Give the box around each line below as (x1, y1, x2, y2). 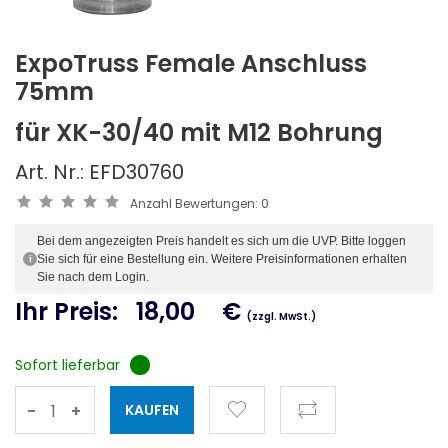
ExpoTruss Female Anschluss (15, 46, 367, 80)
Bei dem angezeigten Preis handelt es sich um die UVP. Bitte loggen (37, 233, 406, 248)
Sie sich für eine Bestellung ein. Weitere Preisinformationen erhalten (37, 251, 407, 266)
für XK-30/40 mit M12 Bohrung (15, 115, 383, 149)
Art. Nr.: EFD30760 (15, 157, 184, 186)
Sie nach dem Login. (37, 269, 149, 284)
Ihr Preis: (15, 294, 124, 328)
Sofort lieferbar (15, 354, 120, 375)
